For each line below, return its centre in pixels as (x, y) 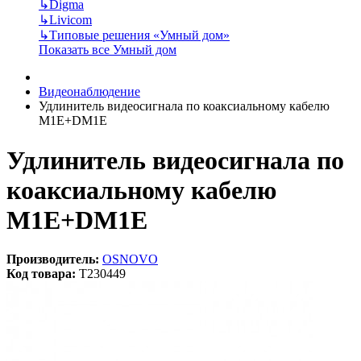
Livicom (71, 20)
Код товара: (41, 273)
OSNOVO (130, 259)
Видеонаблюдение (89, 92)
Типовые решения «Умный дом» (139, 35)
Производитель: (53, 259)
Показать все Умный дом (108, 50)
